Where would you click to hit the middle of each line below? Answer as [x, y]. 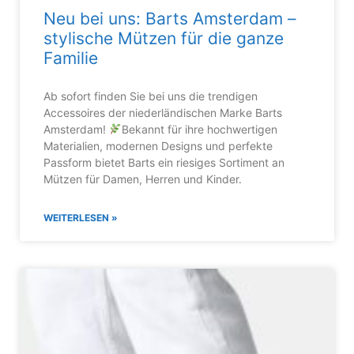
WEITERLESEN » [81, 217]
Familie [71, 58]
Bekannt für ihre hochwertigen [199, 129]
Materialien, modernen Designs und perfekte [158, 145]
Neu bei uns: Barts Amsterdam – [170, 18]
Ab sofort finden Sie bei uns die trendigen [151, 96]
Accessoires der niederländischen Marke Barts [163, 112]
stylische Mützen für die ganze [164, 38]
